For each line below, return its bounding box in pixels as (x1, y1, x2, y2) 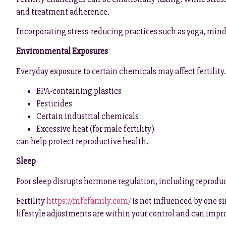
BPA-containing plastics (36, 86, 122, 97)
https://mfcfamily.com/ (46, 196, 131, 207)
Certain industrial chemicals (36, 111, 139, 122)
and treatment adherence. (16, 6, 109, 17)
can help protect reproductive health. (16, 136, 148, 147)
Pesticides (36, 98, 72, 109)
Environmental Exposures (16, 46, 108, 57)
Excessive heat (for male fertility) (36, 124, 154, 135)
